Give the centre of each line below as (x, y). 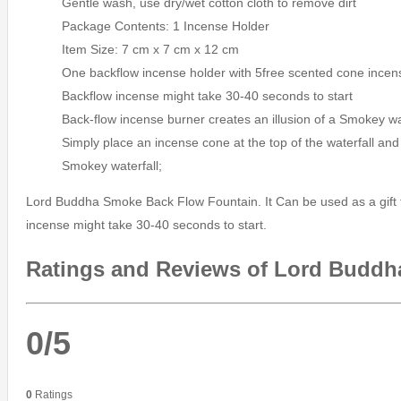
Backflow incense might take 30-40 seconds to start (207, 95)
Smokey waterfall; (112, 165)
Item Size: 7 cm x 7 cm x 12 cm (150, 49)
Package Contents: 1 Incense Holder (166, 26)
